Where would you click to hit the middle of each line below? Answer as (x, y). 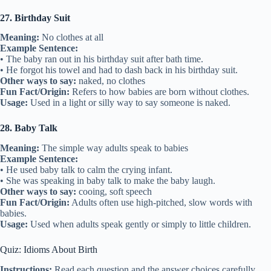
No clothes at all (71, 38)
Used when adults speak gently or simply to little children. (139, 224)
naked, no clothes (111, 81)
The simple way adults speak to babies (114, 148)
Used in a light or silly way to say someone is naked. (129, 103)
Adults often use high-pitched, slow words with (161, 203)
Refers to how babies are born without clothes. (159, 92)
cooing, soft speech (114, 192)
